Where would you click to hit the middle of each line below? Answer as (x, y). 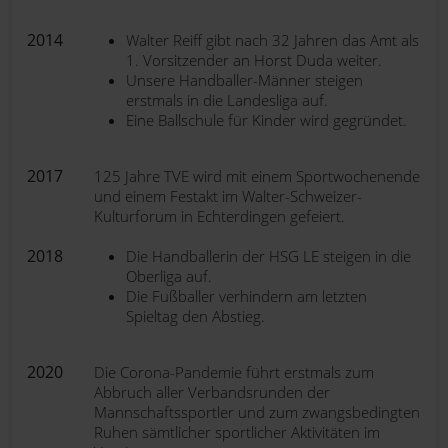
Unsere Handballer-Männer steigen (244, 80)
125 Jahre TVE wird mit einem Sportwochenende (257, 176)
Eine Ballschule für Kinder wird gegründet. (266, 120)
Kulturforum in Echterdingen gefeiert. (219, 216)
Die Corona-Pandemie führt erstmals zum (234, 372)
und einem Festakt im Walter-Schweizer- (228, 196)
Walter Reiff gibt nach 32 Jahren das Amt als (272, 40)
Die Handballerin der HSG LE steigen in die (268, 256)
